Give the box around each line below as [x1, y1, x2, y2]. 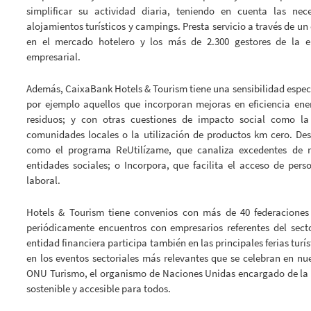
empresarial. [26, 50, 81, 64]
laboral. [26, 174, 60, 187]
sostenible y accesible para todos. [26, 282, 171, 296]
